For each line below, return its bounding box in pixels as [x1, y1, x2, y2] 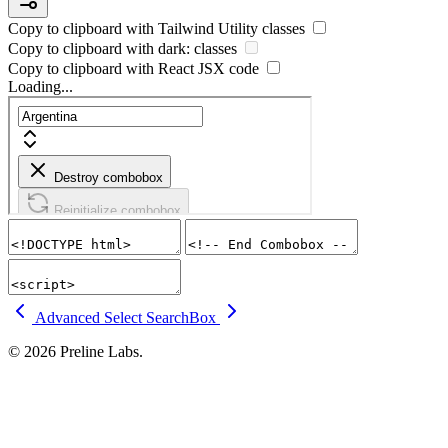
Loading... [8, 78, 73, 96]
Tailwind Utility [158, 20, 258, 38]
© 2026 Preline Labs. [8, 343, 143, 361]
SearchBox [146, 309, 216, 327]
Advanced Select [35, 309, 142, 327]
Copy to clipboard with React [8, 60, 198, 78]
